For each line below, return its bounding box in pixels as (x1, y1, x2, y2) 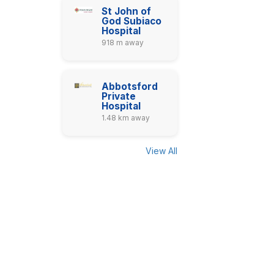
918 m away (102, 38, 144, 47)
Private (102, 91, 136, 102)
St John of (102, 6, 152, 17)
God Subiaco (102, 15, 162, 27)
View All (145, 146, 177, 156)
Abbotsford (102, 81, 158, 92)
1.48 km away (102, 113, 150, 122)
